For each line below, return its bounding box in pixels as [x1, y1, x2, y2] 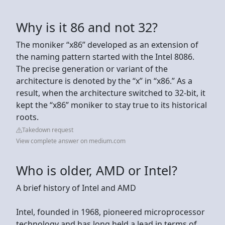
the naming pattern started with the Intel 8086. [16, 51, 194, 62]
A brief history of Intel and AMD [16, 182, 136, 193]
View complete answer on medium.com [16, 136, 126, 145]
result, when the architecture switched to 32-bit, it [16, 87, 205, 98]
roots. [16, 111, 39, 123]
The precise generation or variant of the [16, 63, 168, 74]
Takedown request [22, 125, 73, 134]
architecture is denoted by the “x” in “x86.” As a [16, 75, 192, 86]
